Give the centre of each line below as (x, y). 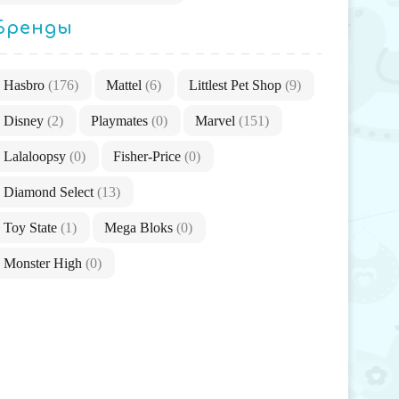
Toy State (32, 227)
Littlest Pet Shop (237, 85)
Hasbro (26, 85)
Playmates (121, 120)
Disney (25, 120)
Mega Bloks (140, 227)
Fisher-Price (149, 156)
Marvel (217, 120)
